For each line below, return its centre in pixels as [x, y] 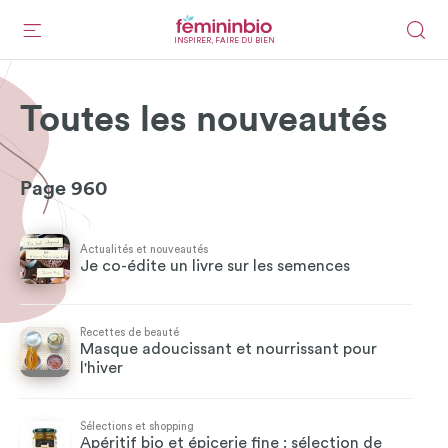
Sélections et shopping [137, 426]
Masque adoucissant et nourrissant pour [228, 349]
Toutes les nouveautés [204, 120]
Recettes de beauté [129, 332]
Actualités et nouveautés [144, 249]
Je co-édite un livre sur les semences [215, 266]
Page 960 [63, 189]
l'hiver [101, 368]
